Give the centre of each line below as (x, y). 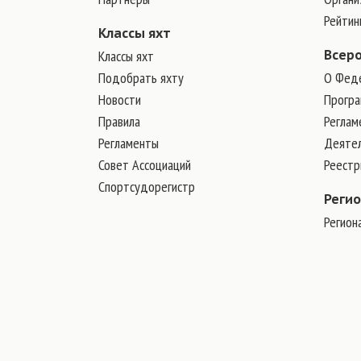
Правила (119, 121)
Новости (120, 100)
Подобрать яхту (141, 78)
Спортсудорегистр (147, 187)
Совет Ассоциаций (145, 165)
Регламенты (129, 143)
